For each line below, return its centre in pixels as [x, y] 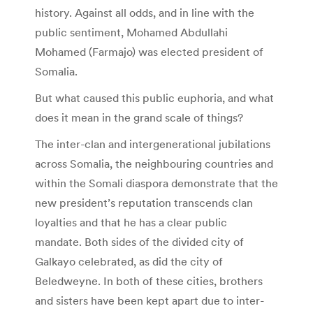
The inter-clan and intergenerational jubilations [153, 144]
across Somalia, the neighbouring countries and [154, 164]
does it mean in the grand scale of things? [139, 118]
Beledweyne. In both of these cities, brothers [149, 281]
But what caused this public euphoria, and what [154, 98]
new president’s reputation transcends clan [144, 203]
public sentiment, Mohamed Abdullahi [131, 32]
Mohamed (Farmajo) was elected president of [149, 52]
